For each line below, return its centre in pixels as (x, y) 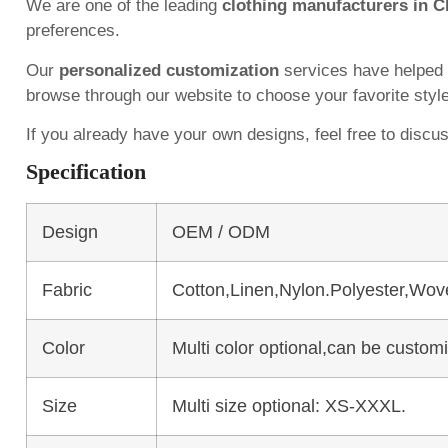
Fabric (66, 290)
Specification (85, 172)
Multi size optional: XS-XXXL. (288, 406)
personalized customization (168, 70)
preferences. (72, 31)
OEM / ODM (220, 232)
